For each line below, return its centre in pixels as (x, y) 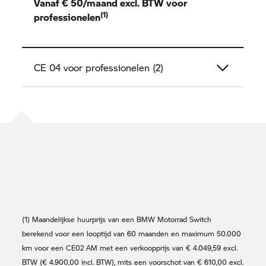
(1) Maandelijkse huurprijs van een (80, 219)
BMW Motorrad (162, 219)
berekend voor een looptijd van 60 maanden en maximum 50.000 (132, 233)
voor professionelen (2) (112, 67)
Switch (199, 219)
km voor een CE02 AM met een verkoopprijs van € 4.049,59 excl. (130, 248)
